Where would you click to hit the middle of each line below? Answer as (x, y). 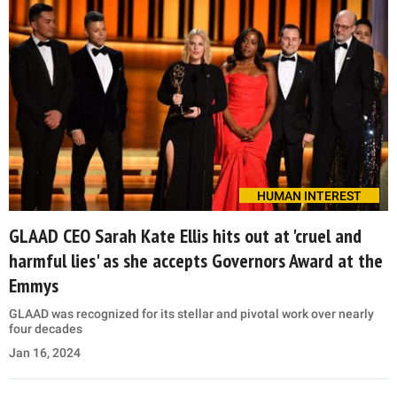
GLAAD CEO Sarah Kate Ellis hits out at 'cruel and (185, 236)
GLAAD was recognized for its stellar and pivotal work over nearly (191, 314)
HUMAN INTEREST (309, 196)
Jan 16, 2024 (45, 353)
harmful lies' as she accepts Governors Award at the (196, 261)
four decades (46, 329)
